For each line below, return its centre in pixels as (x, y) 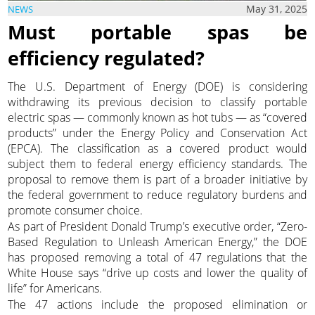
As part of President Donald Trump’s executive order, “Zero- (157, 227)
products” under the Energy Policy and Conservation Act (157, 133)
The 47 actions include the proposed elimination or (157, 305)
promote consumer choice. (76, 210)
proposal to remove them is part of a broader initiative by (157, 179)
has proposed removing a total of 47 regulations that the (157, 258)
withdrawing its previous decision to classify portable (157, 102)
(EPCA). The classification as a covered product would (157, 148)
